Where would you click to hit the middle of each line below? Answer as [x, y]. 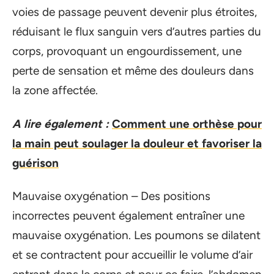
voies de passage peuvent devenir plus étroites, [135, 12]
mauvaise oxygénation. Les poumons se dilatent [136, 235]
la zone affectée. [55, 90]
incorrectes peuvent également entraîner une [128, 216]
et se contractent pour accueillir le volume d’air [132, 255]
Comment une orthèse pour [187, 124]
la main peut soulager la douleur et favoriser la [137, 143]
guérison [35, 163]
